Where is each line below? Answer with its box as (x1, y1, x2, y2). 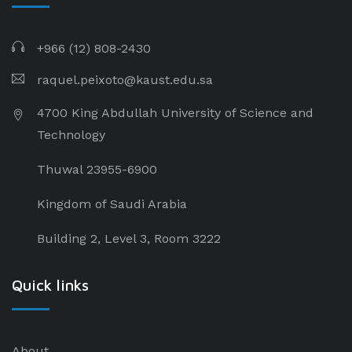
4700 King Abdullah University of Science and (37, 105, 313, 120)
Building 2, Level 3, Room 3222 (37, 231, 221, 246)
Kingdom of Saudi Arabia (37, 196, 187, 211)
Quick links (12, 276, 89, 294)
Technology (37, 127, 105, 142)
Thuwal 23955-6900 (37, 162, 157, 177)
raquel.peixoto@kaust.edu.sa (37, 72, 213, 87)
